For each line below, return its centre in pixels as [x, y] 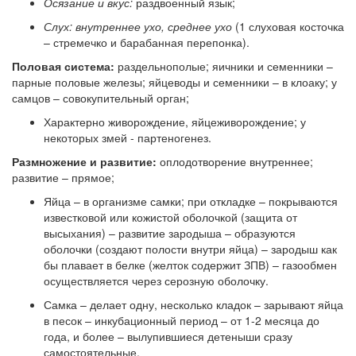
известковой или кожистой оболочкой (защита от [170, 217]
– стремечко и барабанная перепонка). [147, 42]
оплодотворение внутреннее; [235, 161]
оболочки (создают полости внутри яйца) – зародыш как [190, 248]
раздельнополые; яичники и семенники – [224, 66]
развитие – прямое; [63, 177]
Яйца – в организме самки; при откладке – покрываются [191, 201]
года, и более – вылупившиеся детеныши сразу [168, 336]
